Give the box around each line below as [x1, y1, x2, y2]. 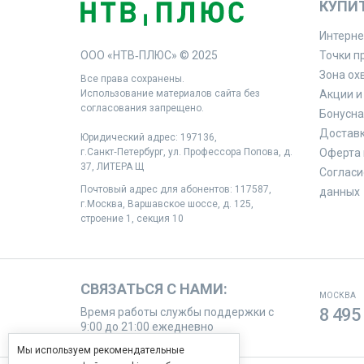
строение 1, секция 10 [80, 213, 184, 224]
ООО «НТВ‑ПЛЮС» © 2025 [80, 49, 218, 62]
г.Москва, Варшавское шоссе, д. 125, [80, 198, 253, 210]
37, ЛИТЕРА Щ [80, 161, 144, 172]
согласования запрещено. [80, 102, 204, 114]
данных [319, 185, 360, 198]
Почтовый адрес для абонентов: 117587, [80, 184, 271, 195]
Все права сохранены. [80, 73, 184, 84]
